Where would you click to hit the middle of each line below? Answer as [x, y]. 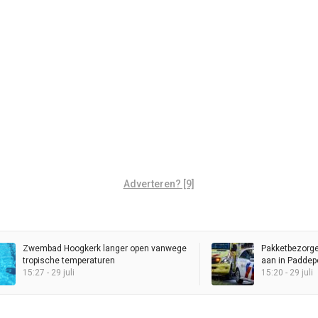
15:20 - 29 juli [287, 273]
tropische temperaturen [69, 261]
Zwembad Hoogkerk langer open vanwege [105, 249]
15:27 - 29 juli [49, 273]
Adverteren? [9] [159, 184]
